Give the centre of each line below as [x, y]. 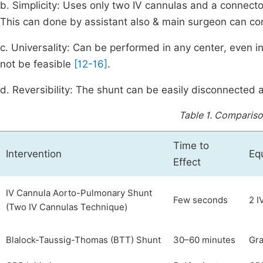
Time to [191, 146]
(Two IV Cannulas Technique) [67, 207]
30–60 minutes [204, 240]
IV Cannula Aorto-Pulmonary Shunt [79, 193]
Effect [187, 162]
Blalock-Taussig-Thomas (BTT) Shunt [83, 240]
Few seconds [200, 200]
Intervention [34, 154]
